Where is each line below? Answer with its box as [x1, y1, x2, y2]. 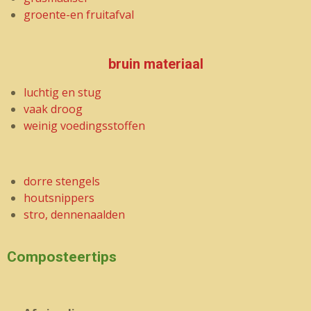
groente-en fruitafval [24, 7, 134, 22]
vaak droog [24, 101, 83, 117]
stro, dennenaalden [24, 207, 125, 222]
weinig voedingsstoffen [24, 118, 145, 133]
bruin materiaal [108, 56, 203, 72]
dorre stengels [24, 174, 100, 189]
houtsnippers [24, 190, 94, 205]
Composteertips [7, 249, 117, 265]
